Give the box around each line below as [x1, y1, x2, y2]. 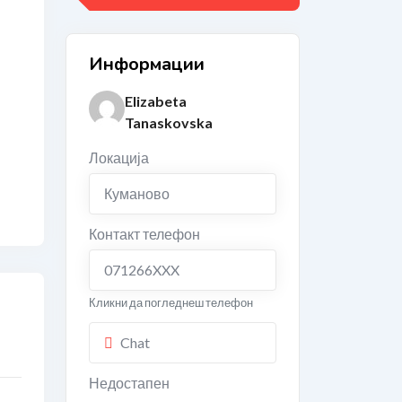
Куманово [104, 185, 170, 202]
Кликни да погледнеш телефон [89, 295, 253, 310]
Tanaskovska [125, 114, 213, 131]
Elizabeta [125, 92, 187, 109]
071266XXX [104, 261, 179, 278]
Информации [89, 52, 205, 76]
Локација [89, 149, 149, 166]
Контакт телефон [89, 225, 200, 242]
